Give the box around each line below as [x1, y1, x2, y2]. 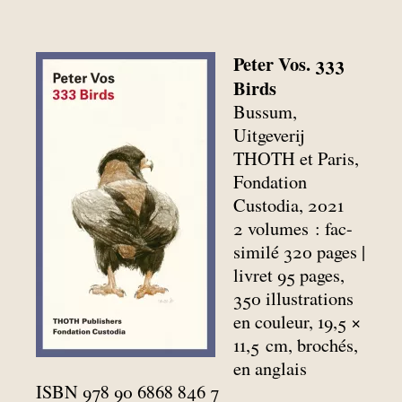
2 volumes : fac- [233, 215, 354, 240]
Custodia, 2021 [233, 192, 345, 217]
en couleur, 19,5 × [233, 309, 362, 334]
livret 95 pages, [233, 262, 345, 287]
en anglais [233, 355, 308, 380]
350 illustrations [233, 285, 354, 310]
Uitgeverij [233, 122, 306, 147]
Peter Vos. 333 [233, 49, 345, 77]
